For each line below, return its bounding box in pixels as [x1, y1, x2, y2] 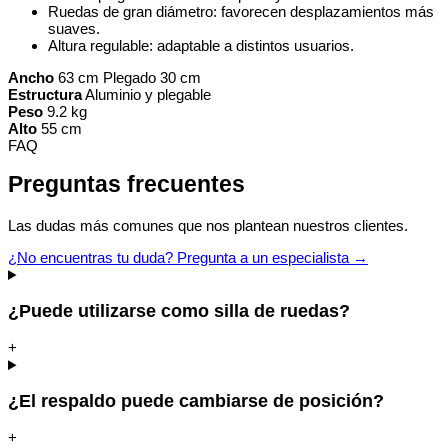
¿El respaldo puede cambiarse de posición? [8, 390, 384, 411]
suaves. [48, 19, 100, 37]
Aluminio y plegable [85, 85, 211, 103]
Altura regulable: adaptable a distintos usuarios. [48, 36, 354, 54]
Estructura [8, 85, 82, 103]
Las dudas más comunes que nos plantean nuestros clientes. [8, 217, 408, 235]
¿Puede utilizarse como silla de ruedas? [8, 300, 350, 321]
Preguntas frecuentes [8, 172, 245, 198]
